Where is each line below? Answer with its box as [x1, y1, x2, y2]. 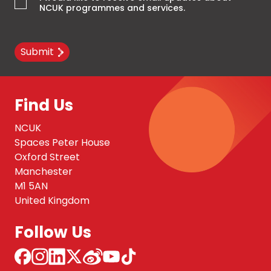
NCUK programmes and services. [39, 2, 186, 15]
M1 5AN [15, 179, 48, 194]
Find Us [15, 94, 73, 117]
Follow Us [15, 221, 91, 244]
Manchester [15, 165, 73, 179]
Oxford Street [15, 150, 80, 165]
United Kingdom [15, 194, 90, 208]
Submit [21, 45, 54, 59]
